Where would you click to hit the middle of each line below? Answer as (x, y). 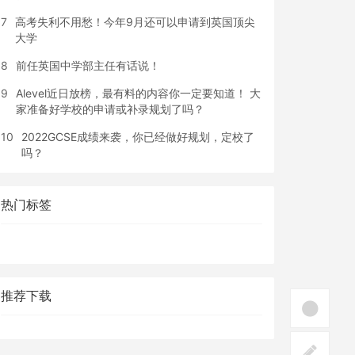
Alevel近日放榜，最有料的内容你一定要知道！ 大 (138, 93)
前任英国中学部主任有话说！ (88, 65)
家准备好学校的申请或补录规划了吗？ (110, 109)
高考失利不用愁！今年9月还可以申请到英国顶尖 (135, 22)
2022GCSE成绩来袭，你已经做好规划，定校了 (138, 137)
